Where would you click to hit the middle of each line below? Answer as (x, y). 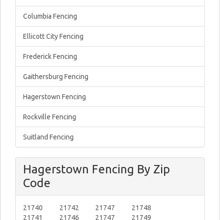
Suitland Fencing (48, 137)
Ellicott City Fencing (53, 36)
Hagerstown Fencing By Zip (96, 169)
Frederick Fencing (50, 56)
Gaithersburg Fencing (56, 77)
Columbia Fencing (50, 16)
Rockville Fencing (50, 117)
